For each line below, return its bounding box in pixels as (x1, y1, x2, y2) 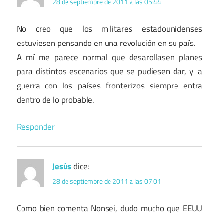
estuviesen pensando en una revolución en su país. (17, 37, 196, 50)
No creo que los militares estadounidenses (17, 22, 202, 36)
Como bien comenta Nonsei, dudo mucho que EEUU (17, 201, 202, 215)
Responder (17, 120, 55, 133)
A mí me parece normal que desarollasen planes (17, 51, 202, 64)
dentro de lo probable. (17, 93, 94, 107)
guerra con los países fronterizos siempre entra (17, 79, 202, 92)
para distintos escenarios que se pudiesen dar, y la (17, 65, 202, 78)
